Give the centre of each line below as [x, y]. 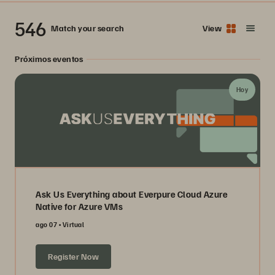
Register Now [73, 256]
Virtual [73, 224]
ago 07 [46, 224]
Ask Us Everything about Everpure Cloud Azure [131, 194]
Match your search [88, 28]
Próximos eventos [49, 59]
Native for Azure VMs [79, 206]
